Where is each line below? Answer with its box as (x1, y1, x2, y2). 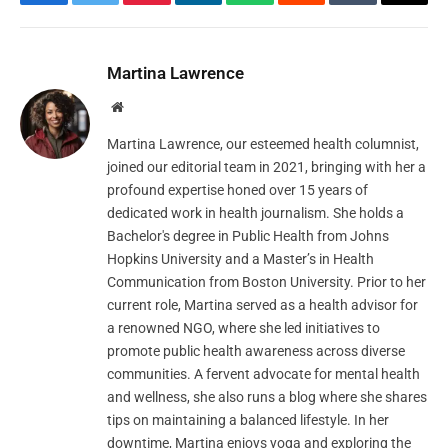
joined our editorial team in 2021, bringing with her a (107, 158, 426, 175)
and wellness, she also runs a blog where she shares (107, 388, 427, 405)
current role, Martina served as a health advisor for (107, 296, 418, 313)
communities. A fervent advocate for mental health (107, 365, 420, 382)
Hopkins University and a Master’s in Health (107, 250, 374, 267)
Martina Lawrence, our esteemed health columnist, (107, 135, 419, 152)
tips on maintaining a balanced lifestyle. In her (107, 411, 389, 428)
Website (122, 98, 167, 113)
